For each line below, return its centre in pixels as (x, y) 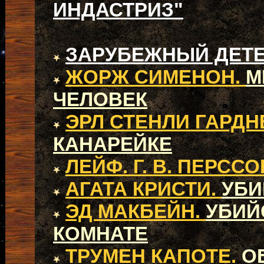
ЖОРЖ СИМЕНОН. (156, 77)
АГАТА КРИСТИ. (143, 189)
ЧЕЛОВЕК (100, 99)
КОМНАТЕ (100, 234)
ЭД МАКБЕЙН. (136, 211)
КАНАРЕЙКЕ (113, 144)
